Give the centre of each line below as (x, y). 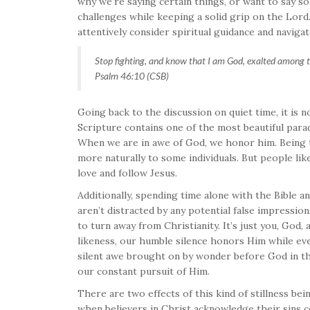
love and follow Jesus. (127, 173)
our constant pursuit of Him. (144, 271)
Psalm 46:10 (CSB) (132, 75)
